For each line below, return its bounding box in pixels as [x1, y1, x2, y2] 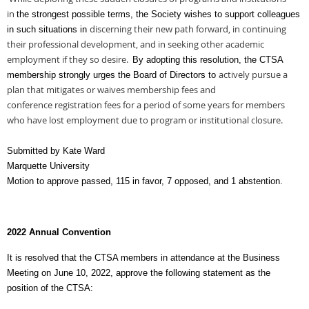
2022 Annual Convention [7, 227, 111, 237]
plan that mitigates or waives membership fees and [7, 83, 216, 96]
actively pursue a [219, 68, 288, 81]
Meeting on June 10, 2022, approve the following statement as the [7, 268, 270, 278]
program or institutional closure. [150, 114, 283, 126]
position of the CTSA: [7, 283, 93, 293]
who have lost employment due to [7, 114, 150, 126]
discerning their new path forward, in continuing [90, 23, 286, 35]
